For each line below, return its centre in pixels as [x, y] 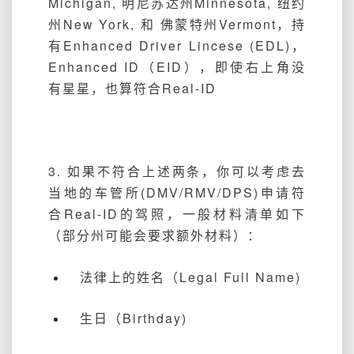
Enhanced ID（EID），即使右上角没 [177, 67]
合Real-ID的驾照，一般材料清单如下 [177, 214]
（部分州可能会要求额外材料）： [155, 235]
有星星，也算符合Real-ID [132, 88]
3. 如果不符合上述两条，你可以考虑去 [177, 171]
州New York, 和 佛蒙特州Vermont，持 [177, 24]
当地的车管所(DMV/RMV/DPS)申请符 [177, 193]
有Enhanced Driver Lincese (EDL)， [177, 46]
